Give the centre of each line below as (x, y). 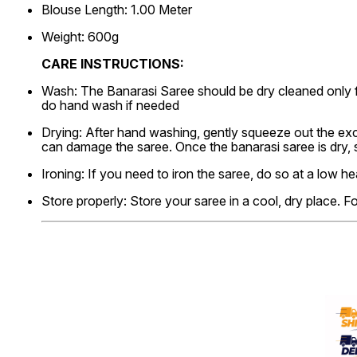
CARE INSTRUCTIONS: (113, 64)
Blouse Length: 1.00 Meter (117, 10)
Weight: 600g (80, 37)
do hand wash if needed (110, 105)
